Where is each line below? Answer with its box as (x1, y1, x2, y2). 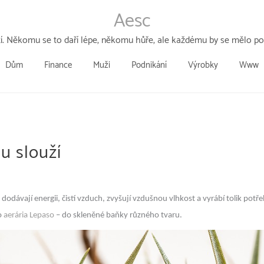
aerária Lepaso (4, 211, 54, 220)
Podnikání (131, 58, 167, 72)
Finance (44, 58, 72, 72)
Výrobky (188, 58, 218, 72)
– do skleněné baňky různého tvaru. (54, 211, 182, 220)
